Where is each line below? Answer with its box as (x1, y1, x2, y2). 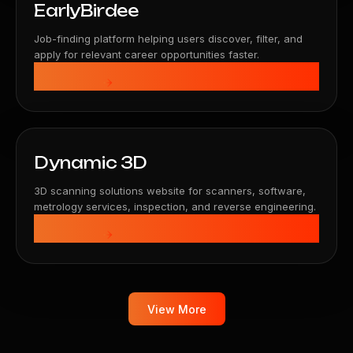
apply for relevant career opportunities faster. (34, 48, 259, 61)
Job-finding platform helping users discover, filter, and (34, 32, 303, 45)
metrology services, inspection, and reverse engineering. (34, 200, 316, 213)
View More (147, 302, 206, 316)
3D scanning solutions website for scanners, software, (34, 184, 306, 197)
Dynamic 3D (34, 153, 147, 173)
